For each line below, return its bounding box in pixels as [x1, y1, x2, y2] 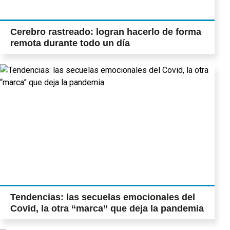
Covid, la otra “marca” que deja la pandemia [10, 203, 204, 214]
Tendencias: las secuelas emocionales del [10, 192, 195, 203]
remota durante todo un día [10, 38, 130, 49]
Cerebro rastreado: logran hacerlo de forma [10, 27, 201, 37]
